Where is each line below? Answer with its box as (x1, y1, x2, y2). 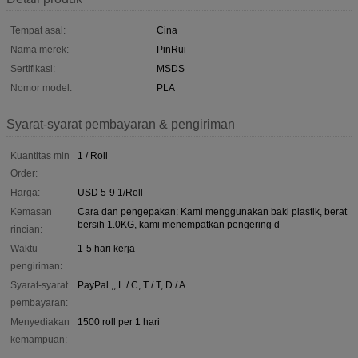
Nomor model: (10, 82, 72, 93)
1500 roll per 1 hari (78, 316, 160, 328)
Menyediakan (10, 316, 70, 328)
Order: (10, 167, 38, 179)
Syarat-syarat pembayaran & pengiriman (6, 117, 235, 131)
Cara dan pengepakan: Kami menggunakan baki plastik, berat (78, 205, 347, 217)
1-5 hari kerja (78, 242, 135, 254)
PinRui (157, 43, 186, 55)
